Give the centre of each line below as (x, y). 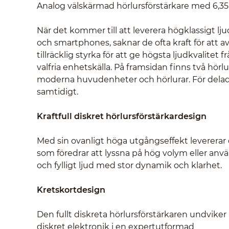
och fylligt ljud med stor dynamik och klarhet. (129, 165)
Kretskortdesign (71, 190)
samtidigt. (58, 91)
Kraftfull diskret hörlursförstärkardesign (122, 116)
